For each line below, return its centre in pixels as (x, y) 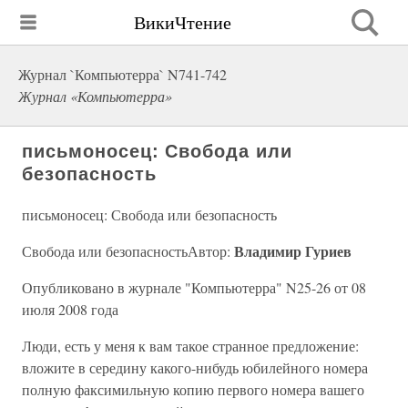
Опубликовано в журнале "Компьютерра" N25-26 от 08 (194, 287)
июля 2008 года (70, 309)
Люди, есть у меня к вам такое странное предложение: (190, 346)
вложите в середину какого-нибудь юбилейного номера (195, 367)
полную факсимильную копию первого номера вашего (193, 389)
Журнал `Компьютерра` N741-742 (122, 74)
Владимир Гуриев (293, 251)
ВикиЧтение (183, 22)
